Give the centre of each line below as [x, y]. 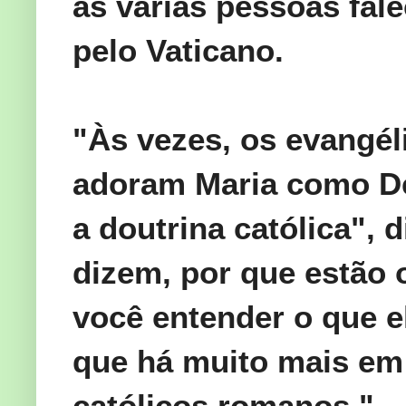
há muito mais [243, 362]
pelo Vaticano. [178, 51]
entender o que [265, 317]
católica [292, 228]
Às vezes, [159, 140]
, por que [229, 273]
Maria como [282, 184]
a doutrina [149, 228]
